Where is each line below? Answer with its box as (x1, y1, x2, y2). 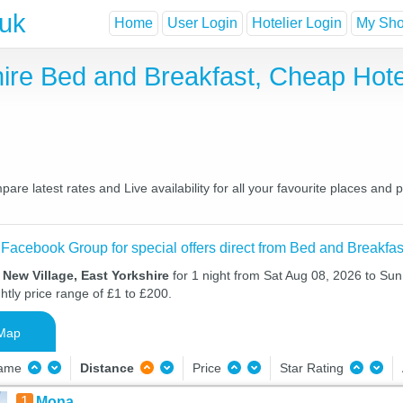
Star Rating (279, 361, 347, 375)
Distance (79, 361, 134, 375)
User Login (167, 15, 237, 31)
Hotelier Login (252, 15, 342, 31)
